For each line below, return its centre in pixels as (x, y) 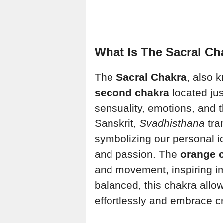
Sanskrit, (117, 123)
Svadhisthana (172, 123)
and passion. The (137, 154)
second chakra (132, 92)
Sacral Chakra (151, 77)
